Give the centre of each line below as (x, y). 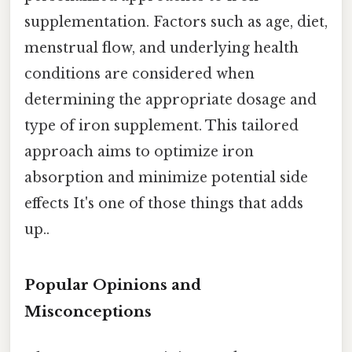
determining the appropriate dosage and (170, 99)
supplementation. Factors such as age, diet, (176, 22)
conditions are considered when (139, 73)
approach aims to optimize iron (139, 151)
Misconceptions (88, 311)
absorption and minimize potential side (166, 177)
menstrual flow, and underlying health (161, 48)
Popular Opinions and (113, 284)
